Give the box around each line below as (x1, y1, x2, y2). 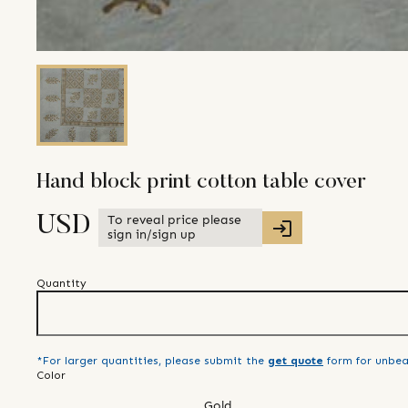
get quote (268, 354, 323, 368)
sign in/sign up (107, 226, 196, 242)
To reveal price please (107, 211, 241, 228)
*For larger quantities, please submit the (36, 354, 264, 368)
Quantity (36, 277, 87, 291)
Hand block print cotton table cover (36, 171, 366, 194)
